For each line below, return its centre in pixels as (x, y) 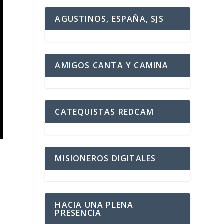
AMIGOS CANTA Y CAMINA (112, 66)
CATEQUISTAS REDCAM (104, 112)
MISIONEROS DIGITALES (106, 159)
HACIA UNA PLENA (94, 205)
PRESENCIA (78, 213)
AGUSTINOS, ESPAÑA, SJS (109, 19)
